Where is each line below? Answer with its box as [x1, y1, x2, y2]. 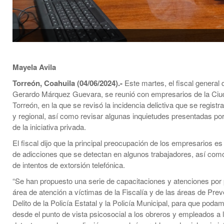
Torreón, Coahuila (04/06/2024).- [12, 77, 122, 89]
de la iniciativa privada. [12, 121, 86, 132]
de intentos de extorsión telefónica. [12, 159, 125, 170]
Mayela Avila [12, 61, 56, 73]
